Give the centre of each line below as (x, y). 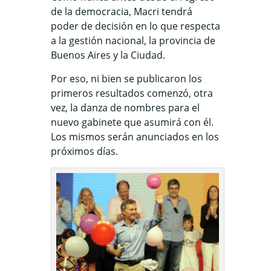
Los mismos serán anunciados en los (135, 137)
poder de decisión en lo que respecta (135, 26)
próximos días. (84, 151)
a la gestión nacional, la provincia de (133, 41)
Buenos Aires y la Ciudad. (108, 55)
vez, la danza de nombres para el (125, 108)
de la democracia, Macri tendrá (122, 11)
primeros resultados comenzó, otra (132, 93)
